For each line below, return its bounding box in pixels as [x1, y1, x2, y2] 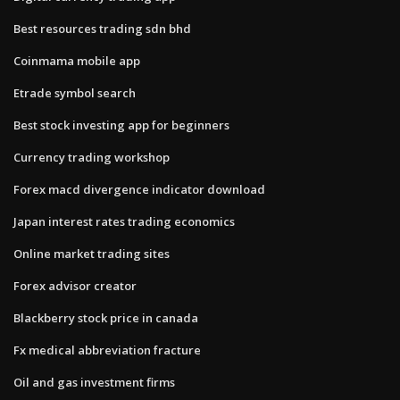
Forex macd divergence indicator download [13, 180, 265, 197]
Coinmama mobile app [13, 52, 140, 69]
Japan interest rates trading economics [13, 212, 235, 229]
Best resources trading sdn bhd [13, 20, 191, 37]
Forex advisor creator [13, 277, 137, 294]
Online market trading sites [13, 245, 170, 262]
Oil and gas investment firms [13, 373, 175, 390]
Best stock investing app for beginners [13, 116, 229, 133]
